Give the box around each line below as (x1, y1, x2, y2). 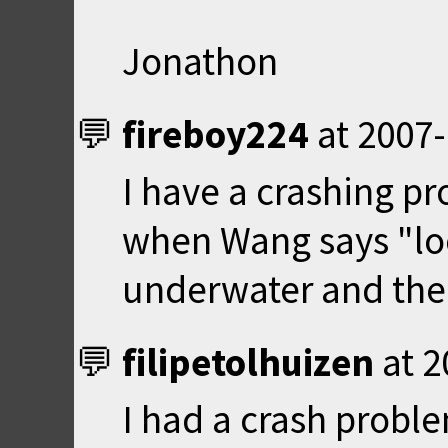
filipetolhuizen (122, 337, 374, 387)
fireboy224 (122, 109, 309, 159)
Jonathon (122, 36, 278, 86)
